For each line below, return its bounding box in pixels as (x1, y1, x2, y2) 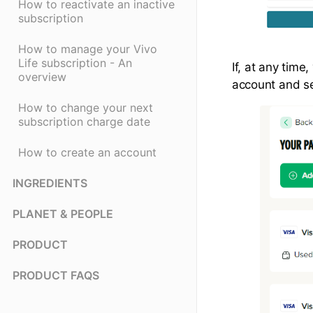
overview (18, 70, 66, 85)
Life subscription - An (18, 56, 132, 71)
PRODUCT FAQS (13, 268, 99, 283)
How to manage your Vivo (18, 42, 157, 57)
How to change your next (18, 101, 153, 115)
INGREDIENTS (13, 176, 87, 191)
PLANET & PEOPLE (13, 207, 113, 221)
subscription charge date (18, 115, 150, 129)
